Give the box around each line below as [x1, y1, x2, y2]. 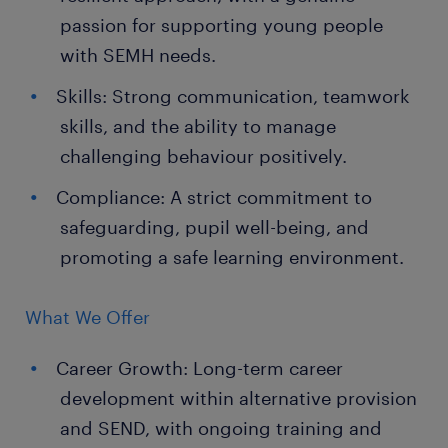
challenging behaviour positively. [60, 145, 347, 167]
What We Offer [25, 306, 150, 328]
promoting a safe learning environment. [60, 246, 404, 268]
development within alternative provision [60, 387, 417, 409]
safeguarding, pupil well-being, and [60, 216, 369, 238]
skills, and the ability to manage [60, 115, 336, 137]
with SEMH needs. [60, 44, 216, 66]
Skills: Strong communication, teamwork [56, 85, 410, 107]
